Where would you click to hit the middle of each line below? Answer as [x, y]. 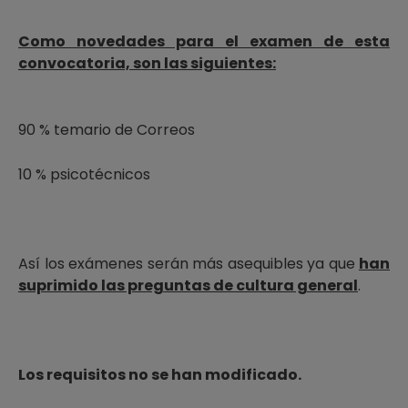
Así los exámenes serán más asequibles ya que [189, 264]
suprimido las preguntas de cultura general [188, 286]
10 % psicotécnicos [84, 174]
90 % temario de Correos [107, 130]
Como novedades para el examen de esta [204, 41]
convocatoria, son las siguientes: [147, 63]
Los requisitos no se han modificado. [160, 375]
